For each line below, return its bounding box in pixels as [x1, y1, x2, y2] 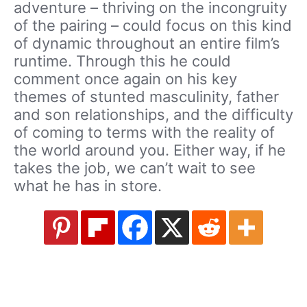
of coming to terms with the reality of [14, 123, 275, 142]
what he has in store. [14, 177, 162, 195]
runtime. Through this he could [14, 52, 231, 71]
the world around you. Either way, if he [14, 141, 286, 160]
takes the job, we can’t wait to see [14, 159, 256, 177]
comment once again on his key [14, 70, 237, 88]
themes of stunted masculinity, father [14, 88, 279, 106]
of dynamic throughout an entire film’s [14, 34, 280, 53]
